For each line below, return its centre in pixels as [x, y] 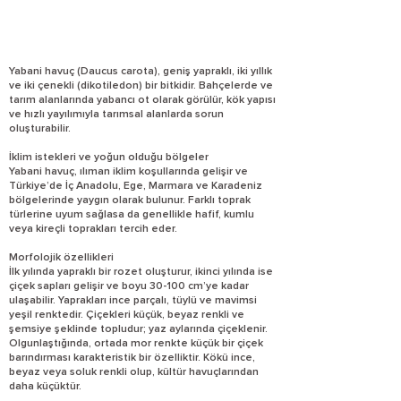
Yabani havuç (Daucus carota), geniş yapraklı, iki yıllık [141, 72]
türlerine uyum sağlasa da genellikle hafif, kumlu [132, 215]
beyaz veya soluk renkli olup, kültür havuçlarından [134, 372]
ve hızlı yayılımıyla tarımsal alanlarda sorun [116, 115]
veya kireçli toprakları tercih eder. [93, 229]
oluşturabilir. [40, 129]
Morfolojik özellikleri [61, 258]
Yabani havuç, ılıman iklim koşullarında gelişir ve [128, 172]
